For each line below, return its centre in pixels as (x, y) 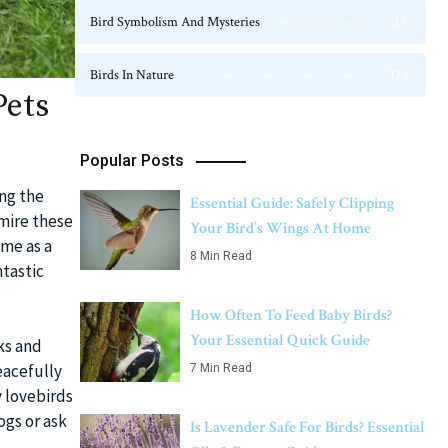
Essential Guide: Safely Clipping (292, 203)
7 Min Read (221, 368)
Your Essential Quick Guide (280, 340)
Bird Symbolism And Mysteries (175, 22)
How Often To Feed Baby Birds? (291, 315)
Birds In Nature (132, 75)
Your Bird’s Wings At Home (280, 228)
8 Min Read (221, 256)
